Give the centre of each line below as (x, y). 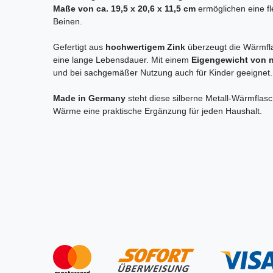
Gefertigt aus (79, 47)
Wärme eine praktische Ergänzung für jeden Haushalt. (158, 111)
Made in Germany (89, 98)
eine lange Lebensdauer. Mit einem (122, 60)
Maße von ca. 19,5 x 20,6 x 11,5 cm (124, 9)
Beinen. (68, 22)
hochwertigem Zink (145, 47)
